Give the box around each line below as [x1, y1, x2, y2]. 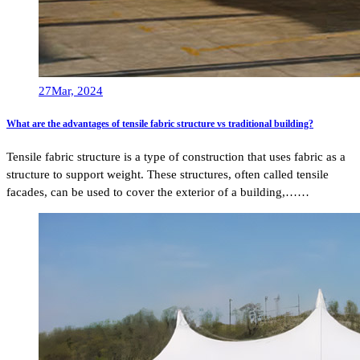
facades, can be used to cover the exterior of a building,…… [6, 185, 309, 198]
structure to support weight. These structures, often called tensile [6, 167, 329, 181]
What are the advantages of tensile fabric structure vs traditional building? [6, 118, 313, 130]
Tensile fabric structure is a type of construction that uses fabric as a [6, 149, 346, 163]
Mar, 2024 [51, 84, 103, 98]
